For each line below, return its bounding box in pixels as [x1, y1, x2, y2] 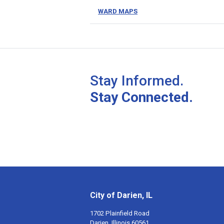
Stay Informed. [90, 72, 183, 89]
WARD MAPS [98, 7, 137, 15]
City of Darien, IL [90, 190, 152, 200]
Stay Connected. [90, 89, 193, 105]
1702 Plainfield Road [90, 209, 149, 217]
